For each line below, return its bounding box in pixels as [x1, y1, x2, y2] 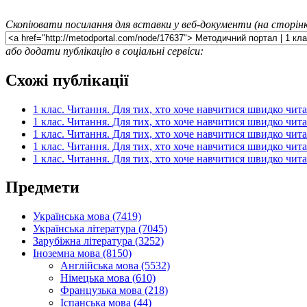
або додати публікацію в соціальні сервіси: [5, 45, 204, 57]
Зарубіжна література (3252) [33, 235, 164, 247]
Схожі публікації [5, 71, 129, 89]
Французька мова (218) [60, 284, 168, 297]
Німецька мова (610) [60, 272, 156, 284]
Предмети [5, 178, 79, 197]
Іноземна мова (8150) [33, 247, 132, 260]
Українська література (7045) [33, 223, 167, 235]
